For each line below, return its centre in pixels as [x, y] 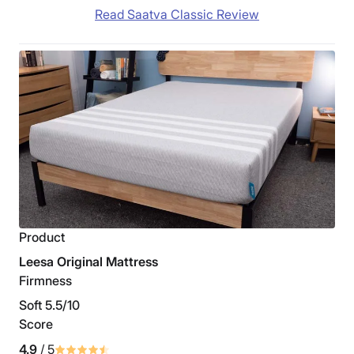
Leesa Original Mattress [88, 262]
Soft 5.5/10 [49, 305]
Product [42, 237]
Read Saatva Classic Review [177, 15]
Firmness [45, 281]
